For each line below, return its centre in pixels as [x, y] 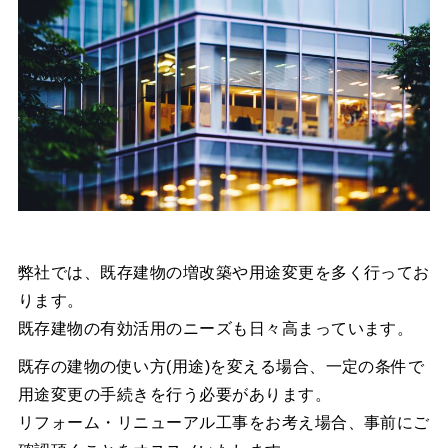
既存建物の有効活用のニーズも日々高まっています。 [215, 328]
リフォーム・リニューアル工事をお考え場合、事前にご [223, 422]
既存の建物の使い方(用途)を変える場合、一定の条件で [221, 366]
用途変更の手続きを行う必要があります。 [174, 394]
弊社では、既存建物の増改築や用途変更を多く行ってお [223, 272]
